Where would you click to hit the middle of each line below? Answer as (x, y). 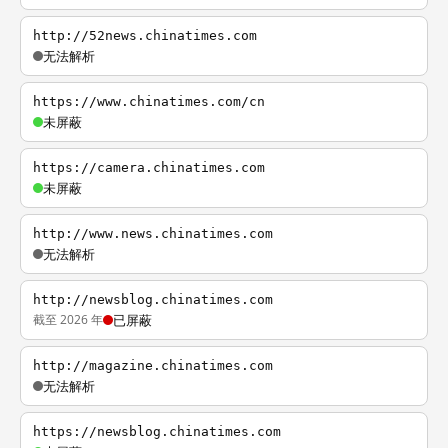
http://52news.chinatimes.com (145, 35)
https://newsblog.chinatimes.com (157, 431)
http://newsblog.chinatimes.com (153, 299)
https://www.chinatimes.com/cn (149, 101)
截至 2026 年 (68, 319)
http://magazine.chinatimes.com (153, 365)
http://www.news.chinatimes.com (153, 233)
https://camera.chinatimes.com (149, 167)
